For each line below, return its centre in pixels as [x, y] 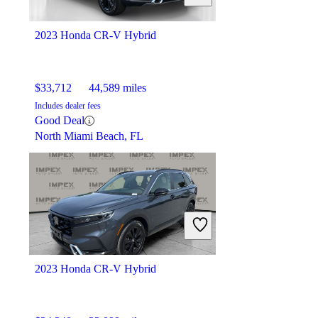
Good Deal [60, 121]
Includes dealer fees [68, 106]
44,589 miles [117, 88]
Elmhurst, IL [63, 12]
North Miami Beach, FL [89, 136]
